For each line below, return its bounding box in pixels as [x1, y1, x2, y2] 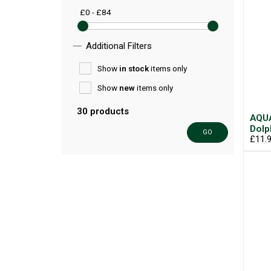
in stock [119, 64, 149, 73]
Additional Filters [86, 41, 152, 51]
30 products [77, 106, 129, 117]
